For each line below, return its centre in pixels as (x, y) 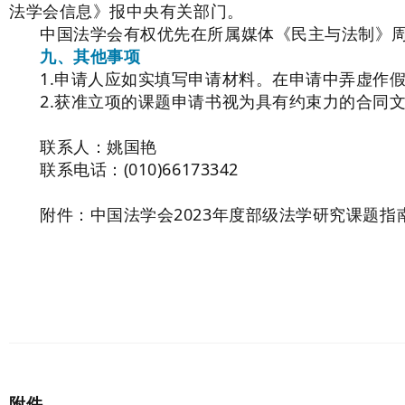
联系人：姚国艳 (99, 146)
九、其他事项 (90, 56)
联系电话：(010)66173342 (139, 169)
